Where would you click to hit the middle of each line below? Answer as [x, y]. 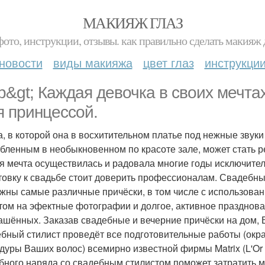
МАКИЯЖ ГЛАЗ [132, 22]
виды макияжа [93, 62]
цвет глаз [168, 62]
